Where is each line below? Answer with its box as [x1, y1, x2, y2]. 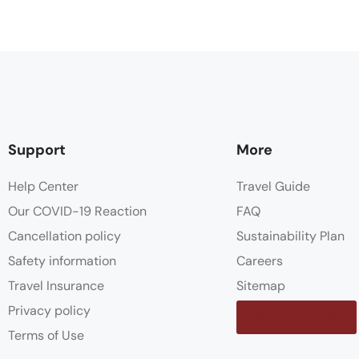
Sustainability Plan [236, 228, 345, 245]
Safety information [8, 252, 116, 270]
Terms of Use [8, 327, 84, 345]
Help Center [8, 178, 79, 196]
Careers [236, 252, 283, 270]
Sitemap [236, 277, 285, 295]
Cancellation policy [8, 228, 121, 245]
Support [8, 140, 66, 160]
